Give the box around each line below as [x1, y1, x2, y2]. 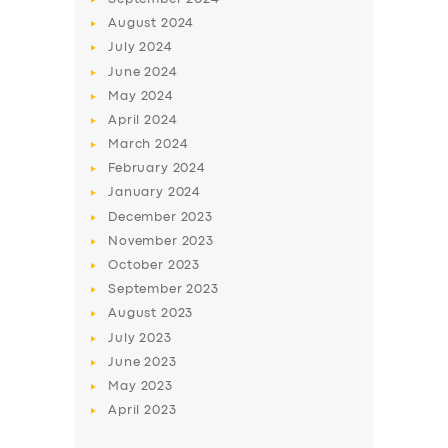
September [108, 284, 187, 296]
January [108, 187, 168, 199]
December [108, 211, 181, 223]
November [108, 235, 182, 247]
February [108, 163, 173, 175]
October [108, 260, 168, 271]
